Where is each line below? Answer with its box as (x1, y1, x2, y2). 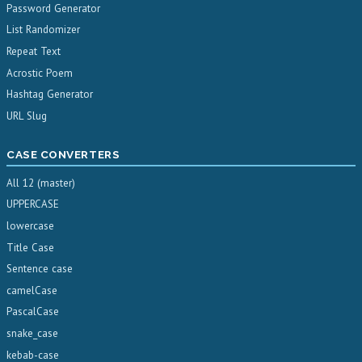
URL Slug (6, 108, 47, 123)
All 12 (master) (6, 175, 75, 190)
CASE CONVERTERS (6, 148, 120, 162)
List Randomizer (6, 23, 80, 37)
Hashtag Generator (6, 87, 93, 102)
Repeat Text (6, 44, 61, 58)
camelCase (6, 283, 57, 297)
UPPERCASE (6, 197, 59, 212)
